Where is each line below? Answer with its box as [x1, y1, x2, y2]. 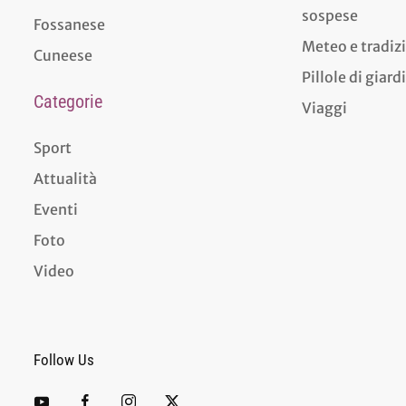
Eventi [33, 199, 78, 218]
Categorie [33, 90, 102, 112]
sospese [302, 5, 359, 24]
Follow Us [33, 350, 94, 369]
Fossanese [33, 14, 105, 34]
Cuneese [33, 45, 92, 64]
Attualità [33, 169, 97, 188]
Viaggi [302, 98, 348, 117]
